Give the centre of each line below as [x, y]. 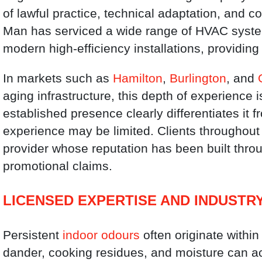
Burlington [198, 78]
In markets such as [58, 78]
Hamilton [138, 78]
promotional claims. [58, 166]
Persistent [33, 235]
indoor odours [101, 235]
